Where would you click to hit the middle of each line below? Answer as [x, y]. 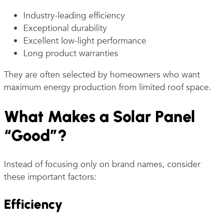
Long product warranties [71, 53]
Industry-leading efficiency [74, 15]
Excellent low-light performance [85, 41]
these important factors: [50, 177]
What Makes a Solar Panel [100, 117]
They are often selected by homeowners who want [102, 75]
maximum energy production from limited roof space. [108, 87]
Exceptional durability [65, 28]
